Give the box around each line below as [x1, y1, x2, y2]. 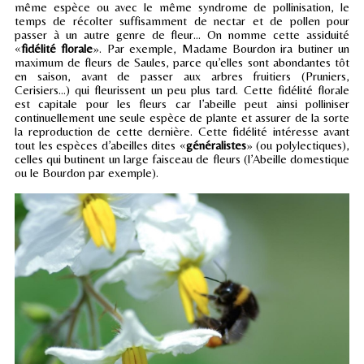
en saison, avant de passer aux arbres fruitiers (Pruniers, [15, 68, 349, 83]
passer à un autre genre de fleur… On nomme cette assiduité [15, 27, 349, 41]
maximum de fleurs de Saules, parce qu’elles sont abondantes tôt [15, 54, 349, 69]
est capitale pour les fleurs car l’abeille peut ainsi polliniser [15, 96, 349, 110]
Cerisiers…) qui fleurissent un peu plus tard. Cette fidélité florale [15, 82, 349, 97]
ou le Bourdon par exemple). [15, 165, 158, 180]
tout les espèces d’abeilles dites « [15, 137, 186, 152]
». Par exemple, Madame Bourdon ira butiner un [93, 41, 349, 55]
